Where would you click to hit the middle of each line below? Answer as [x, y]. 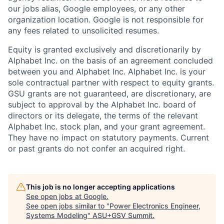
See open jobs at [55, 196]
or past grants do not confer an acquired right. [96, 148]
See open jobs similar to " [68, 205]
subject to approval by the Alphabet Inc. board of [102, 104]
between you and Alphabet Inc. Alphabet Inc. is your [107, 71]
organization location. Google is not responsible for [106, 19]
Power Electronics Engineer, [155, 205]
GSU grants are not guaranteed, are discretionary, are [109, 93]
